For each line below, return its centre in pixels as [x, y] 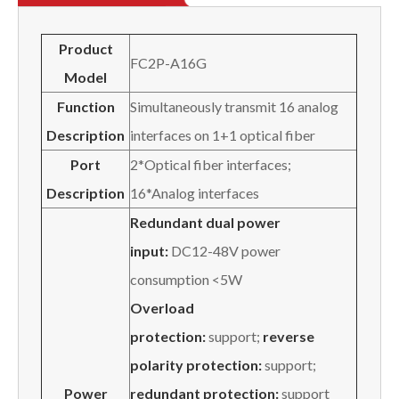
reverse [287, 336]
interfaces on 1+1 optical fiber [223, 134]
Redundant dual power [205, 222]
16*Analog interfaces [195, 192]
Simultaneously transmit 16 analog [234, 106]
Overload [162, 307]
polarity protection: [196, 364]
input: [149, 250]
